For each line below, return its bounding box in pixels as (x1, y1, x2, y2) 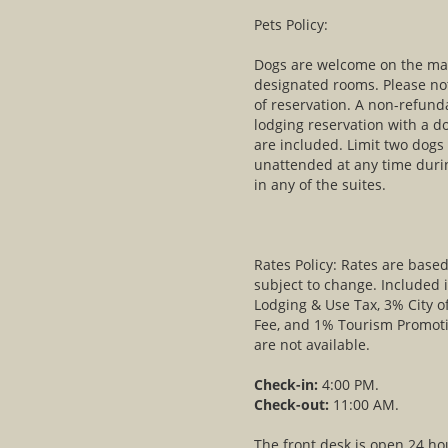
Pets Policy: (254, 14, 328, 34)
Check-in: (254, 374, 322, 394)
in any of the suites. (254, 174, 386, 194)
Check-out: (254, 394, 333, 414)
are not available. (254, 334, 370, 354)
